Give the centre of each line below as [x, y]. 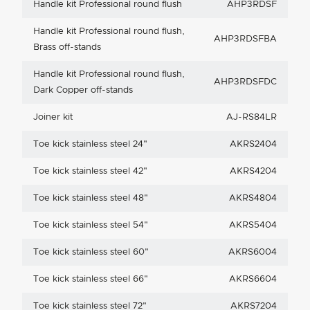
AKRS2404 [253, 145]
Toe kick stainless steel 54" [91, 226]
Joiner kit [53, 118]
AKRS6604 [253, 280]
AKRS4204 [253, 172]
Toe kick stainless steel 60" [91, 253]
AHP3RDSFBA [245, 39]
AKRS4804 [253, 199]
